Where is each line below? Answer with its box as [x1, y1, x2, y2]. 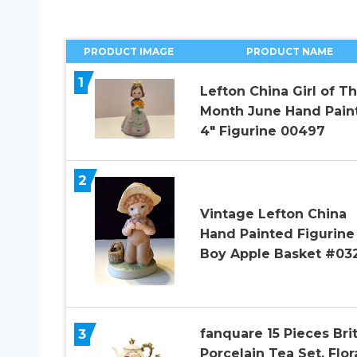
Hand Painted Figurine [199, 226, 355, 241]
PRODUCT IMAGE [83, 45, 174, 57]
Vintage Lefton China [199, 206, 347, 222]
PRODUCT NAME [246, 45, 334, 57]
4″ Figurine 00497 [199, 124, 325, 139]
